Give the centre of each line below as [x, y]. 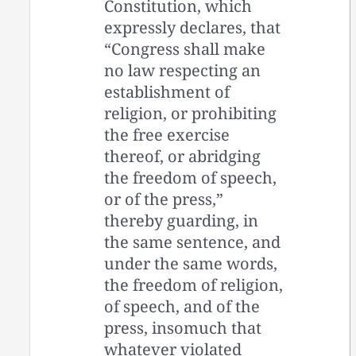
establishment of [167, 91]
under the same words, [191, 263]
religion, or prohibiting [191, 113]
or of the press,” [164, 199]
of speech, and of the [182, 306]
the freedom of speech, [191, 177]
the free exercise [167, 134]
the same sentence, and [193, 242]
